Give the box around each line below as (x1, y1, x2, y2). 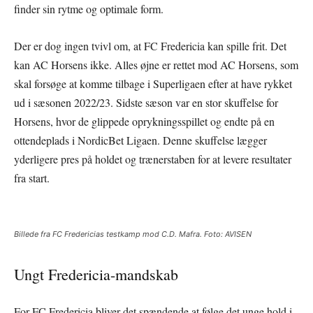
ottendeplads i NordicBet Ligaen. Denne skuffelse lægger (14, 132, 267, 147)
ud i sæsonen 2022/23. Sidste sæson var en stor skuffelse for (14, 94, 278, 110)
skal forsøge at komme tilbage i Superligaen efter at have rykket (14, 75, 292, 91)
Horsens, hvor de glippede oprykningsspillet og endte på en (14, 113, 275, 129)
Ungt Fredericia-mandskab (14, 263, 178, 284)
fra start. (14, 170, 50, 185)
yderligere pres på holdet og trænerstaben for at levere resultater (14, 151, 291, 166)
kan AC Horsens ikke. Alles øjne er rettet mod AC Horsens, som (14, 57, 298, 72)
